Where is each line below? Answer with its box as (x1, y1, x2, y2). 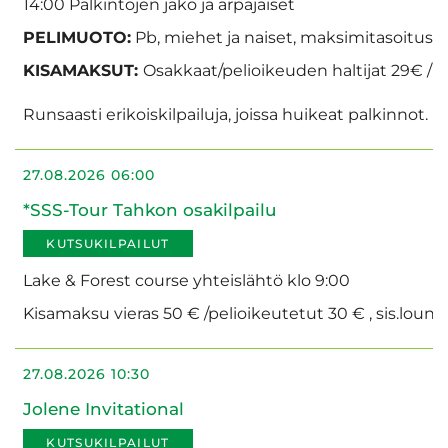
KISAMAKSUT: (23, 60, 143, 80)
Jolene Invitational (23, 399, 184, 420)
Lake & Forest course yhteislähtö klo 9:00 (23, 270, 350, 290)
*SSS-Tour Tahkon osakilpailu (23, 200, 277, 221)
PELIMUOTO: (23, 27, 131, 47)
